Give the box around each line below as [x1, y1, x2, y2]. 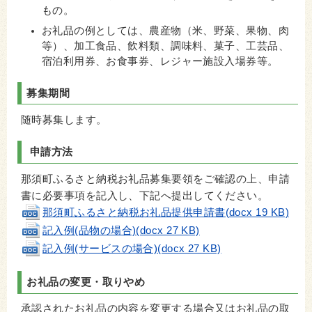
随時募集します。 [21, 114, 107, 125]
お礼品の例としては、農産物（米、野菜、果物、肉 [41, 25, 290, 37]
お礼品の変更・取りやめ [26, 276, 146, 288]
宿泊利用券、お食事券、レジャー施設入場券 [41, 56, 257, 68]
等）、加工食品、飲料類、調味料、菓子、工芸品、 [41, 40, 290, 52]
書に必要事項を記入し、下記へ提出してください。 [21, 189, 269, 201]
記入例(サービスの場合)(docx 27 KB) [42, 242, 221, 254]
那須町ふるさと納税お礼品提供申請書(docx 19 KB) [42, 206, 289, 218]
